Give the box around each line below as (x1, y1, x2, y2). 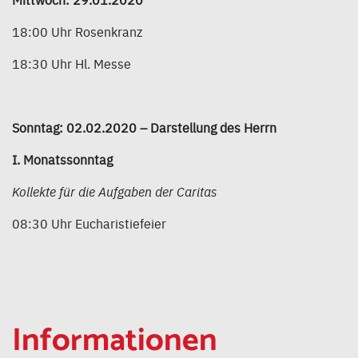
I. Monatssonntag (12, 150, 113, 169)
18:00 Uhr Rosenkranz (12, 22, 142, 41)
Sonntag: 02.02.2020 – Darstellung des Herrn (12, 118, 276, 137)
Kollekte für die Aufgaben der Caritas (12, 182, 217, 201)
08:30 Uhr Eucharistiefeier (12, 214, 166, 233)
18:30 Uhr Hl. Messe (12, 54, 131, 73)
